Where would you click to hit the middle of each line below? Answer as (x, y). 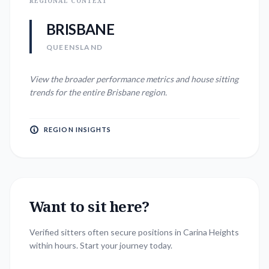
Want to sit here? (89, 206)
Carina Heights (211, 232)
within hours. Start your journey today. (101, 245)
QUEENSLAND (74, 47)
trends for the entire (68, 92)
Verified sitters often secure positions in (106, 232)
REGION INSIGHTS (78, 129)
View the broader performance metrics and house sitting (134, 79)
